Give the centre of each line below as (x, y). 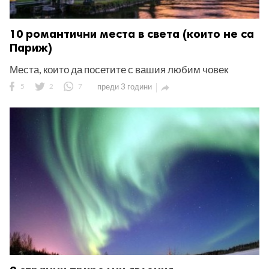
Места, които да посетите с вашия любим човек (119, 69)
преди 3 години (125, 86)
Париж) (31, 47)
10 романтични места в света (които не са (132, 34)
